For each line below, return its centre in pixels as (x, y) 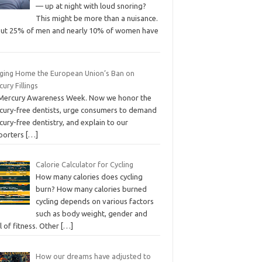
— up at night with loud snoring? (91, 6)
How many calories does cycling (89, 177)
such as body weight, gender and (91, 213)
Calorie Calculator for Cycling (84, 164)
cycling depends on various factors (94, 201)
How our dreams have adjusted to (93, 256)
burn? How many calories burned (91, 189)
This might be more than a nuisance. (96, 18)
